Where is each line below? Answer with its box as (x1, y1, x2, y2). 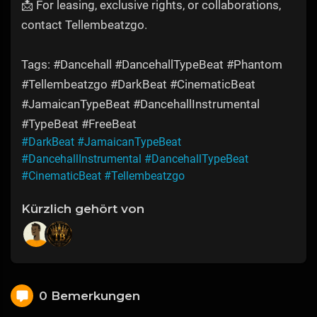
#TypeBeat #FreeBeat (21, 117, 137, 132)
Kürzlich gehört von (21, 202, 144, 217)
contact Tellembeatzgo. (21, 18, 147, 33)
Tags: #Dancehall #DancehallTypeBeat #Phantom (21, 57, 282, 72)
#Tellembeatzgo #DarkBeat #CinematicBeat (21, 77, 255, 92)
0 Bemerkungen (39, 288, 140, 303)
